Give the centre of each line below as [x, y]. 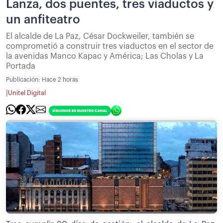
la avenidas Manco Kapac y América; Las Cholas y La [105, 56]
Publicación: [24, 79]
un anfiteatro [43, 19]
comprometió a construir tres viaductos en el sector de [110, 46]
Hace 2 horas [60, 79]
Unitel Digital [27, 93]
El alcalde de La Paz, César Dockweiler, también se [100, 36]
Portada [21, 66]
